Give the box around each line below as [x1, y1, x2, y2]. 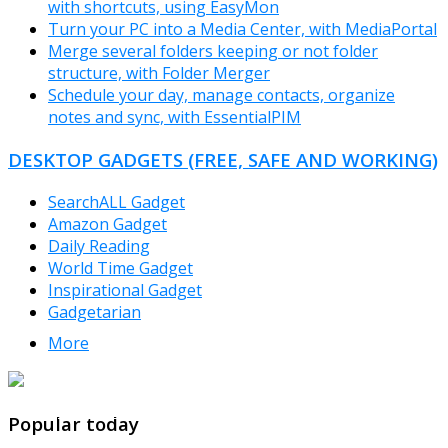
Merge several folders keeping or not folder [48, 40, 378, 63]
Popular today [8, 410, 139, 436]
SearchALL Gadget [48, 190, 185, 213]
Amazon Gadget [48, 212, 167, 235]
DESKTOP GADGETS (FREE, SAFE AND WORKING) [8, 147, 438, 173]
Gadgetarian [48, 300, 141, 323]
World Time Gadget [48, 256, 193, 279]
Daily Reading [48, 234, 150, 257]
